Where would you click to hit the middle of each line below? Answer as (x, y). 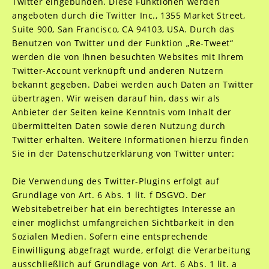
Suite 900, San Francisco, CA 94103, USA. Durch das (123, 29)
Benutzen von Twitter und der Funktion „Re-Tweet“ (122, 43)
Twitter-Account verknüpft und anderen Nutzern (118, 71)
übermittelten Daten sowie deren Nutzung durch (119, 126)
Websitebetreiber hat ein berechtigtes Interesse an (124, 209)
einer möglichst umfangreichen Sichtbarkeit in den (123, 222)
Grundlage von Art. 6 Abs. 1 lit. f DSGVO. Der (109, 195)
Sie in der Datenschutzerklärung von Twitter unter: (123, 153)
